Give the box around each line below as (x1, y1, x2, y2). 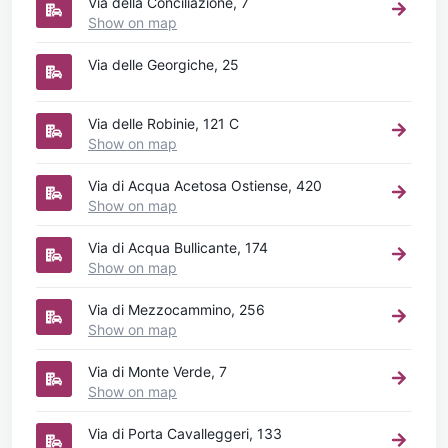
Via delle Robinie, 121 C (88, 114, 239, 132)
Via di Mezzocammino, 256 (88, 300, 265, 318)
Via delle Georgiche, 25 (88, 55, 239, 73)
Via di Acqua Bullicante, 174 (88, 238, 268, 256)
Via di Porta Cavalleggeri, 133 (88, 424, 282, 442)
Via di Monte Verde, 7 (88, 362, 227, 380)
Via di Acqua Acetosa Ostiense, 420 (88, 176, 322, 194)
